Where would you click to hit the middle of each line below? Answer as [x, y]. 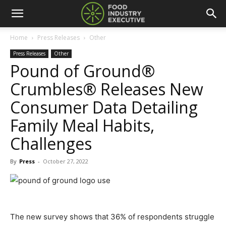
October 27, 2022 [66, 161]
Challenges [51, 144]
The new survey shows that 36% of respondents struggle [112, 217]
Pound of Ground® [82, 71]
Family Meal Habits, [82, 125]
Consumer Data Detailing [104, 107]
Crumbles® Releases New [107, 89]
